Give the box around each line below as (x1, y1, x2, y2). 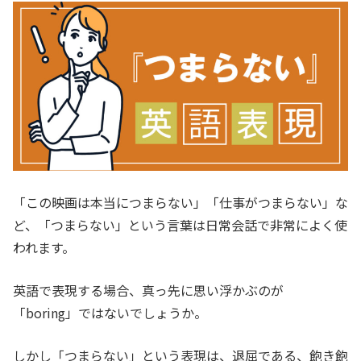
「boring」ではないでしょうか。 (13, 303, 207, 323)
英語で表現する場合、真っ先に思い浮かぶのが (13, 280, 284, 301)
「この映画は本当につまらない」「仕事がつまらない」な (13, 193, 348, 213)
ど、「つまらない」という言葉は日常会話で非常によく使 (13, 215, 347, 235)
